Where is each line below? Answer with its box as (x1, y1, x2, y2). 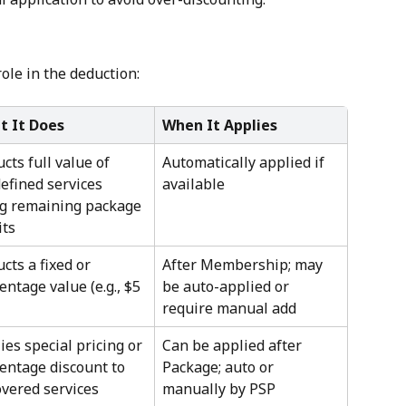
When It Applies (162, 115, 277, 136)
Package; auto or (162, 357, 277, 378)
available (162, 174, 225, 195)
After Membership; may (162, 255, 326, 275)
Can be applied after (162, 335, 305, 356)
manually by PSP (162, 379, 275, 400)
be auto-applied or (162, 276, 293, 297)
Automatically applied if (162, 152, 328, 173)
